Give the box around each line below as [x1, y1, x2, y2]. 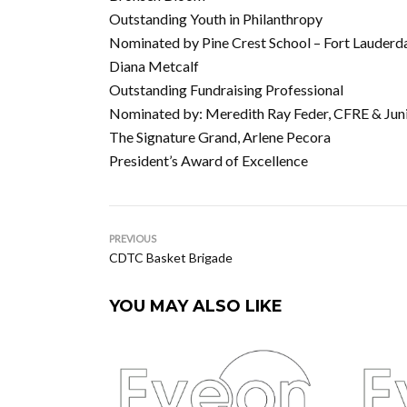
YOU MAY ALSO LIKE [109, 296, 283, 316]
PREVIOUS [109, 233, 156, 244]
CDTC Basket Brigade [109, 250, 233, 265]
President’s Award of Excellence [109, 152, 308, 169]
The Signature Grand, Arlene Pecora [109, 128, 331, 145]
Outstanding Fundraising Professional [109, 81, 343, 98]
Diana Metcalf [109, 57, 199, 74]
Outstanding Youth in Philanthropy [109, 10, 323, 27]
